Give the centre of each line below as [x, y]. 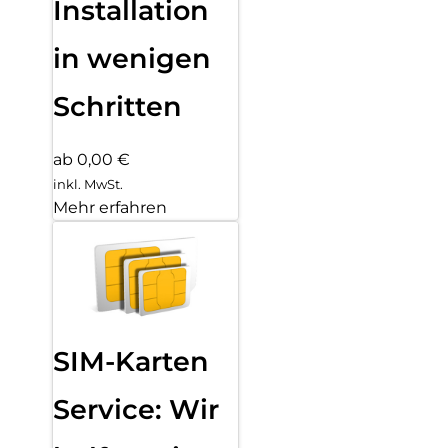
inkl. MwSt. [88, 183]
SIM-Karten [131, 361]
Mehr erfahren [110, 207]
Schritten [117, 107]
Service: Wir [136, 409]
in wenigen [132, 59]
